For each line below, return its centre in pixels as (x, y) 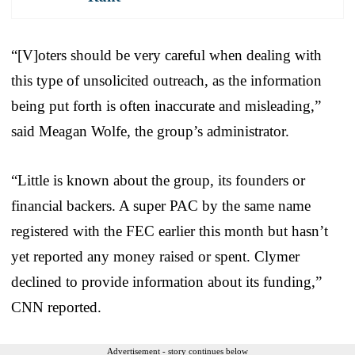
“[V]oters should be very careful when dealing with (166, 55)
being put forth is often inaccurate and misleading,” (166, 105)
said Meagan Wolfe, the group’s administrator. (150, 131)
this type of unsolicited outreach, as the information (166, 80)
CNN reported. (56, 307)
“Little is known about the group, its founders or (158, 180)
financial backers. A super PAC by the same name (161, 205)
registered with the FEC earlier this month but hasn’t (170, 231)
